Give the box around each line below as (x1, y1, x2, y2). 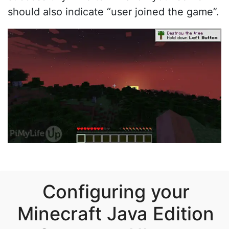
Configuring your (42, 180, 190, 203)
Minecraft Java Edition (17, 202, 214, 225)
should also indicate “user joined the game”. (8, 6, 219, 18)
